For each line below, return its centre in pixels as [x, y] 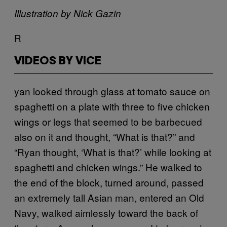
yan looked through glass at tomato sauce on [112, 91]
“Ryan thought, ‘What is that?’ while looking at [113, 152]
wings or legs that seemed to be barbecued [108, 121]
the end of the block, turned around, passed [109, 182]
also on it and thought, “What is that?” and [105, 136]
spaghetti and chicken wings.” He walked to [108, 167]
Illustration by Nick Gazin [68, 13]
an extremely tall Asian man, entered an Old [109, 197]
